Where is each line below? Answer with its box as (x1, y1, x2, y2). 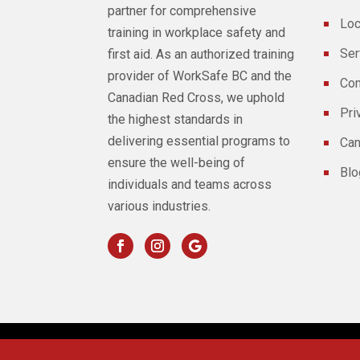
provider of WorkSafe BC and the (108, 67, 292, 84)
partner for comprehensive (108, 2, 257, 18)
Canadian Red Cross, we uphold (108, 89, 285, 105)
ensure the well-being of (108, 154, 246, 170)
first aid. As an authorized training (108, 46, 295, 62)
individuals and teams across (108, 176, 272, 192)
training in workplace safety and (108, 24, 286, 40)
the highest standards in (108, 111, 243, 127)
